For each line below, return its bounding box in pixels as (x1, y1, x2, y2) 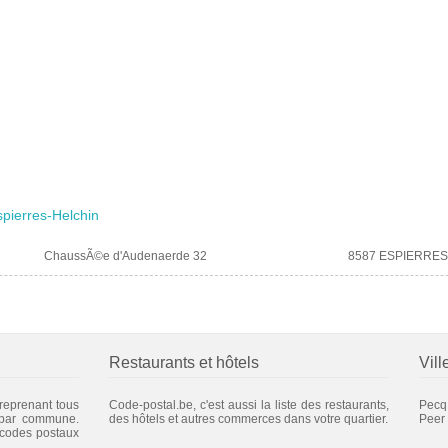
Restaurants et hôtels (109, 353, 259, 371)
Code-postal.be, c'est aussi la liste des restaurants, (109, 397, 389, 412)
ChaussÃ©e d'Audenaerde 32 (44, 248, 207, 263)
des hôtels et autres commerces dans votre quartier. (109, 411, 388, 426)
